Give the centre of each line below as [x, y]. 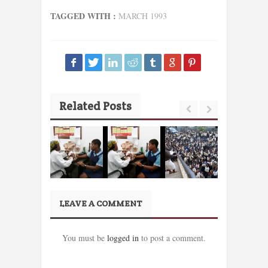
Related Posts [95, 106]
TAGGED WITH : [84, 16]
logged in [123, 237]
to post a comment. [172, 237]
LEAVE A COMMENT [101, 203]
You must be [85, 237]
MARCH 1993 [143, 16]
